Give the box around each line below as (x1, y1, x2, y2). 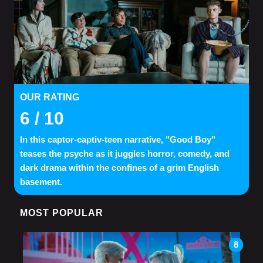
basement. (20, 176, 62, 187)
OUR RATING (20, 92, 79, 102)
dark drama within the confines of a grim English (20, 162, 219, 173)
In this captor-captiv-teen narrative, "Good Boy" (20, 134, 215, 144)
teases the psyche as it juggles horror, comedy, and (20, 148, 230, 159)
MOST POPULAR (20, 207, 103, 218)
